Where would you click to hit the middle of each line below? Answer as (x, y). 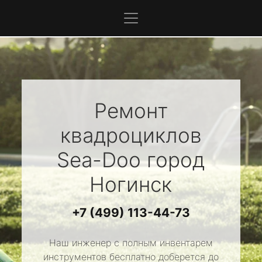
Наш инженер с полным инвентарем (131, 243)
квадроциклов (131, 135)
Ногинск (131, 184)
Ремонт (131, 111)
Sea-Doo (99, 160)
